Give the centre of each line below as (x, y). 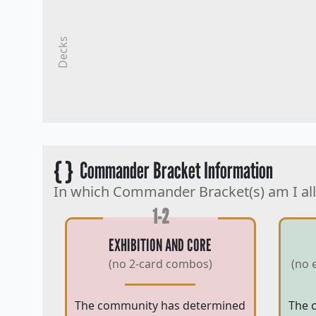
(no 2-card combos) (160, 264)
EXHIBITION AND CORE (160, 245)
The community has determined (160, 306)
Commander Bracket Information (173, 170)
